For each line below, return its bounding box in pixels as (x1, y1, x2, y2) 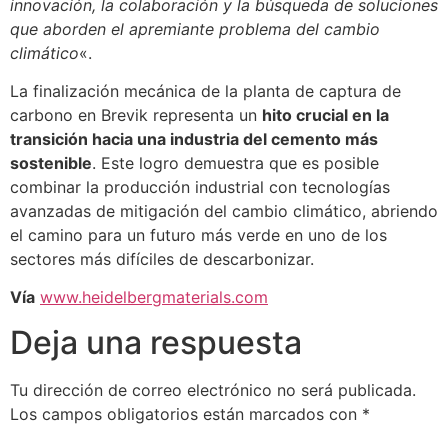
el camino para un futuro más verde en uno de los (10, 225, 387, 246)
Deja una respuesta (10, 322, 302, 362)
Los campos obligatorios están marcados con (10, 403, 362, 424)
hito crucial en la (262, 105, 389, 126)
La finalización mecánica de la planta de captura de (10, 81, 401, 102)
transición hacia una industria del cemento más (10, 129, 378, 150)
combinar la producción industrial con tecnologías (10, 177, 390, 198)
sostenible (10, 153, 92, 174)
